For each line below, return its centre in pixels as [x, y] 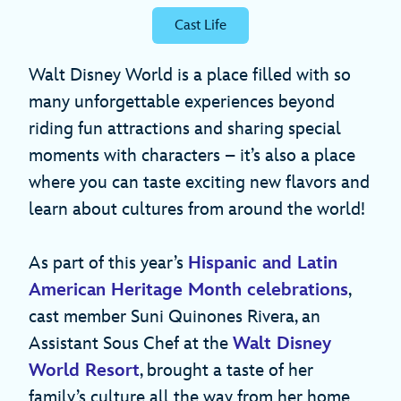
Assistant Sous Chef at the [131, 343]
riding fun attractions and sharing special [185, 128]
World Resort [84, 370]
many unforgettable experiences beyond [182, 102]
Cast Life [200, 25]
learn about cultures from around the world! [197, 209]
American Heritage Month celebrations [188, 290]
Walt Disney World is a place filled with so [190, 75]
